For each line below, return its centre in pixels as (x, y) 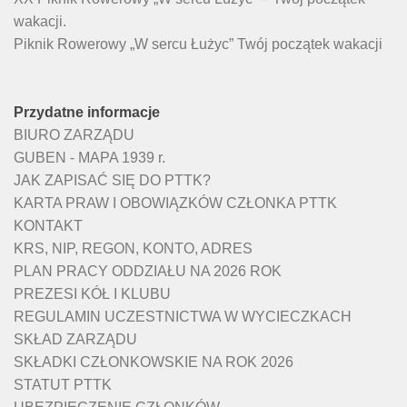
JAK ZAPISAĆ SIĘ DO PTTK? (112, 180)
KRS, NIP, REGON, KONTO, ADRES (133, 248)
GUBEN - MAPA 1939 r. (89, 157)
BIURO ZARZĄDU (74, 134)
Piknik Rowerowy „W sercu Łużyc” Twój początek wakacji (198, 44)
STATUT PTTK (63, 384)
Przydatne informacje (87, 112)
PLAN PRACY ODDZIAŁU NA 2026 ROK (148, 271)
